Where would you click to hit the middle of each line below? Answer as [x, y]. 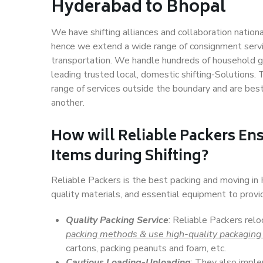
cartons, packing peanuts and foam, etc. [146, 248]
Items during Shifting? [130, 157]
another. [68, 103]
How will [85, 137]
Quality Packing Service [117, 220]
